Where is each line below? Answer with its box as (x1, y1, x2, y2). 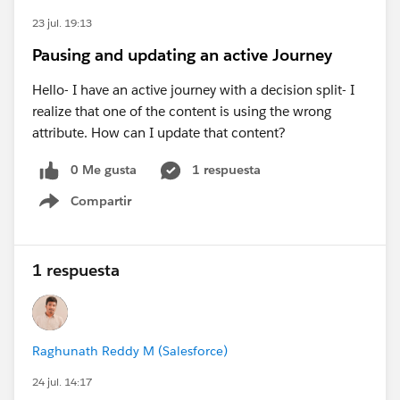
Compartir (71, 192, 131, 209)
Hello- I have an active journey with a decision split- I (32, 81, 354, 98)
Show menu (60, 202, 132, 219)
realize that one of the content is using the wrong (32, 103, 331, 120)
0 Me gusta (71, 162, 137, 178)
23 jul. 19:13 (32, 15, 92, 30)
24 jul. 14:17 (32, 373, 92, 389)
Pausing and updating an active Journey (32, 45, 332, 65)
